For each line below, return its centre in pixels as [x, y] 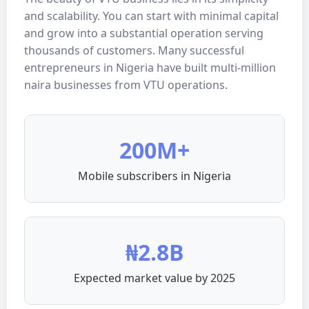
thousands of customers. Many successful [134, 50]
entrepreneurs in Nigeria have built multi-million [150, 68]
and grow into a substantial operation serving [144, 33]
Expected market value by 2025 [154, 278]
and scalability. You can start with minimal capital [151, 16]
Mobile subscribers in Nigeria [154, 176]
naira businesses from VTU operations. [126, 85]
